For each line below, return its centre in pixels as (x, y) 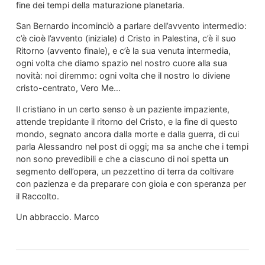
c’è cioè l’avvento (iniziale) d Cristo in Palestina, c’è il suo (126, 38)
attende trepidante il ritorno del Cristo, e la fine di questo (127, 121)
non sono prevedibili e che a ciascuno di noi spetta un (122, 159)
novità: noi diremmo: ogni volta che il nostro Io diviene (123, 76)
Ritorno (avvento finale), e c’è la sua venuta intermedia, (123, 51)
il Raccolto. (37, 196)
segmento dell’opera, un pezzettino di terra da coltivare (125, 171)
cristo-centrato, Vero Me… (68, 88)
